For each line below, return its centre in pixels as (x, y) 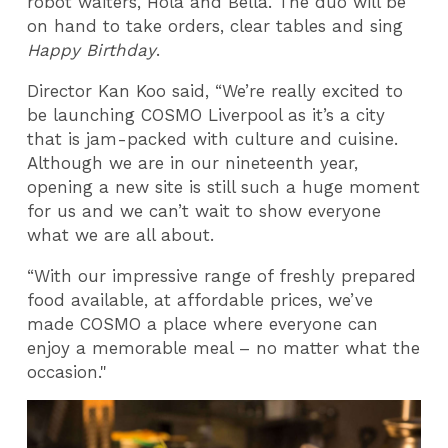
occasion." (67, 371)
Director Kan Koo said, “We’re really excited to (215, 91)
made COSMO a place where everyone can (203, 323)
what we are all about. (121, 235)
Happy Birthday (92, 50)
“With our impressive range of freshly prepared (222, 275)
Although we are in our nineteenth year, (193, 163)
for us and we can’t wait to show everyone (204, 211)
